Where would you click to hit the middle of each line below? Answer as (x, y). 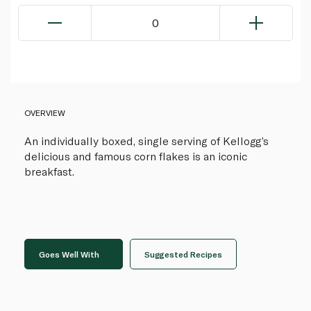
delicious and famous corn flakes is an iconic (136, 155)
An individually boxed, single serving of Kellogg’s (146, 140)
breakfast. (49, 171)
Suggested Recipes (183, 254)
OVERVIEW (45, 112)
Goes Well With (69, 254)
